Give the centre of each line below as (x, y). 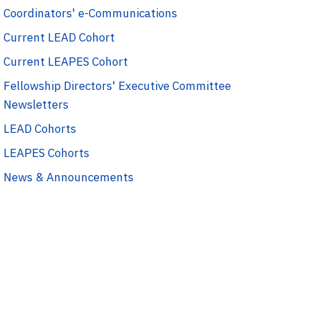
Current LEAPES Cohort (66, 62)
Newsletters (36, 105)
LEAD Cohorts (40, 129)
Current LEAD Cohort (59, 38)
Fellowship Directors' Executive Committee (117, 86)
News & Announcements (69, 177)
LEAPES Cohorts (46, 153)
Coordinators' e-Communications (90, 13)
